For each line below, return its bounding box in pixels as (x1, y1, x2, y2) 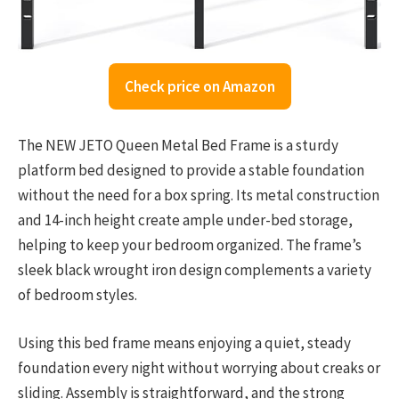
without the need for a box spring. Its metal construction (18, 184, 379, 205)
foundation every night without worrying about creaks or (18, 357, 380, 378)
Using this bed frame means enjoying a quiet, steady (18, 332, 351, 353)
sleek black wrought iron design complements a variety (18, 259, 371, 280)
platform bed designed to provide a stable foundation (18, 159, 364, 180)
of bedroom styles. (18, 284, 137, 305)
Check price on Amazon (124, 76, 275, 96)
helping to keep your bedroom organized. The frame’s (18, 234, 362, 255)
